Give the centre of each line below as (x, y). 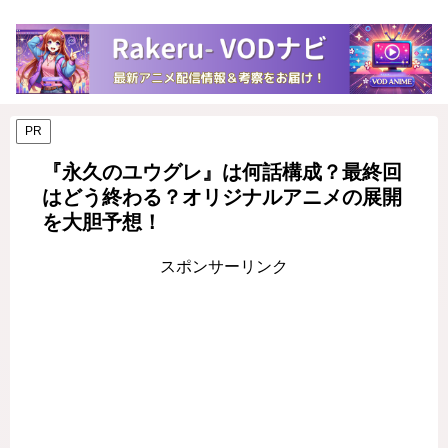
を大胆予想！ (102, 221)
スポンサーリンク (224, 266)
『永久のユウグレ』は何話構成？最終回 (222, 171)
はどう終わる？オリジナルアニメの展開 (222, 196)
